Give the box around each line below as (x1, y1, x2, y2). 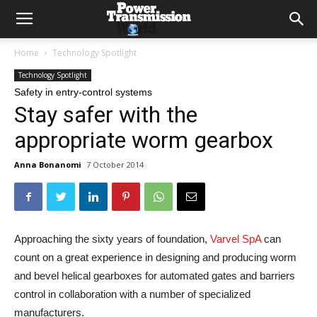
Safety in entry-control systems (14, 86, 152, 98)
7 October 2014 (86, 159, 144, 170)
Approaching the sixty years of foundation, (14, 233, 210, 245)
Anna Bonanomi (14, 159, 81, 170)
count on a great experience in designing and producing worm (14, 251, 296, 263)
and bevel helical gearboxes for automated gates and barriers (14, 270, 295, 282)
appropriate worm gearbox (14, 127, 273, 154)
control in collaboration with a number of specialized (14, 288, 250, 300)
